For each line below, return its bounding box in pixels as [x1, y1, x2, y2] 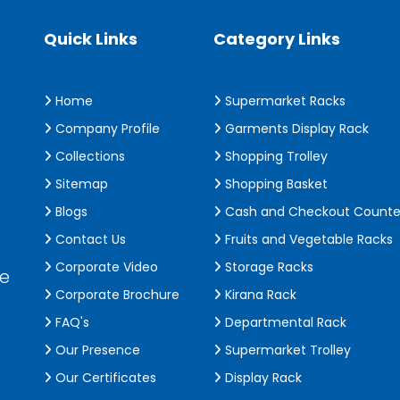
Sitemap [52, 175, 108, 193]
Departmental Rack [221, 313, 346, 331]
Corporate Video [52, 258, 158, 276]
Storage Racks [221, 258, 313, 276]
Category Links [213, 28, 340, 50]
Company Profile [52, 120, 160, 137]
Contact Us [52, 230, 126, 248]
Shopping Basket [221, 175, 328, 193]
